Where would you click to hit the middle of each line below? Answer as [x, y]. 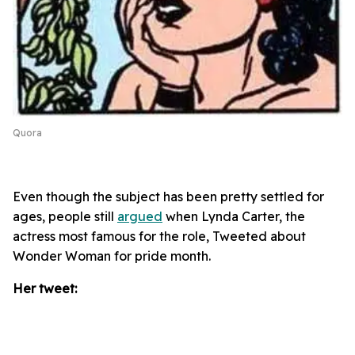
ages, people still [65, 217]
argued [140, 217]
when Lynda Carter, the [234, 217]
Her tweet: [45, 289]
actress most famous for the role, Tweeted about [159, 237]
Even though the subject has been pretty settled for [168, 197]
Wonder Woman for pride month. [112, 256]
